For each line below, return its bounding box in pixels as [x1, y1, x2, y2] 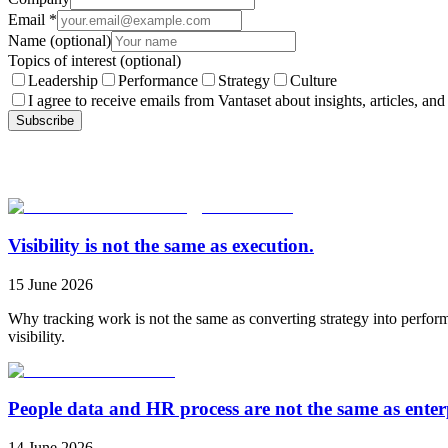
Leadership [28, 72, 98, 90]
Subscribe [16, 113, 74, 129]
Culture [290, 72, 337, 90]
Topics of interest [8, 52, 120, 70]
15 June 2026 [8, 275, 93, 293]
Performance [118, 72, 198, 90]
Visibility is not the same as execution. [8, 234, 314, 256]
